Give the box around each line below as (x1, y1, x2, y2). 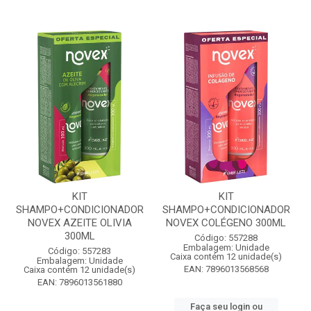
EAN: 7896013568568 (183, 264, 269, 274)
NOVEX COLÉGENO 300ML (166, 217, 286, 229)
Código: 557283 (48, 246, 111, 256)
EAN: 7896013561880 (37, 277, 122, 287)
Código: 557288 (194, 233, 258, 243)
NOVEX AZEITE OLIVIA (27, 217, 132, 229)
